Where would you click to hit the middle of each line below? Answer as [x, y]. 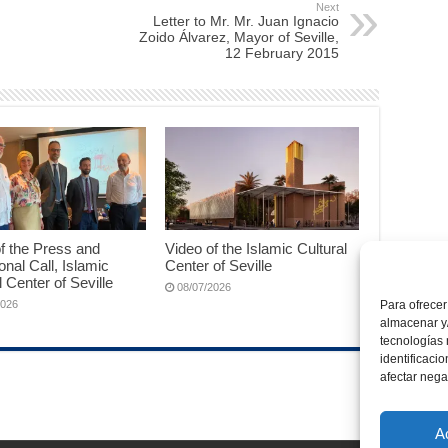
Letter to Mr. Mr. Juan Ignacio [246, 21]
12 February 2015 [282, 53]
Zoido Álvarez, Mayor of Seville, [239, 37]
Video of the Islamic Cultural [255, 249]
